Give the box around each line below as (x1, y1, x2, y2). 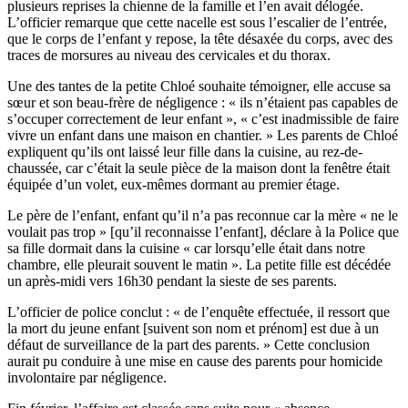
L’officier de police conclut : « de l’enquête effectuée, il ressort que (7, 304, 390, 321)
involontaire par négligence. (7, 370, 167, 386)
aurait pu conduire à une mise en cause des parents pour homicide (7, 353, 382, 370)
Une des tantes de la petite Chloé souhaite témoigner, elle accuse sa (7, 78, 391, 95)
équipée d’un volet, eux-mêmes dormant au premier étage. (7, 177, 340, 193)
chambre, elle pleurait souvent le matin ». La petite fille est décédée (7, 257, 391, 273)
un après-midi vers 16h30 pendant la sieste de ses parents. (7, 273, 337, 290)
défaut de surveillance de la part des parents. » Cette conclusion (7, 337, 370, 353)
